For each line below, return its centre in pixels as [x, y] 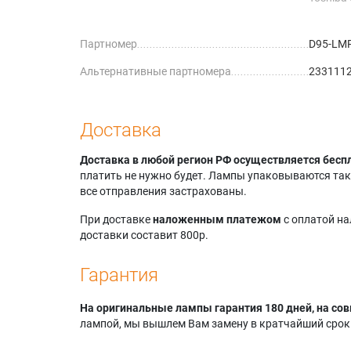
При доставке [116, 219]
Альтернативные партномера [156, 71]
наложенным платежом [217, 219]
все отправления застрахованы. [163, 191]
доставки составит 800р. [144, 235]
